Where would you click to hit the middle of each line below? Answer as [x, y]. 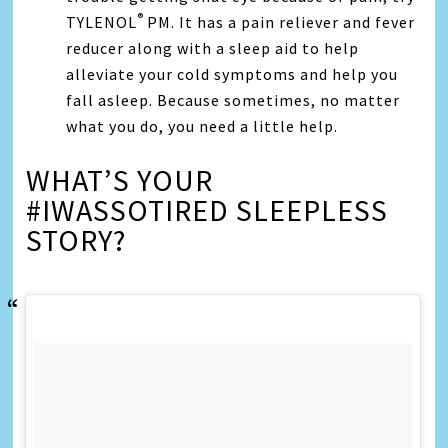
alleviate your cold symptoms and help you [232, 73]
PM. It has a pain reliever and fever [281, 21]
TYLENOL [102, 21]
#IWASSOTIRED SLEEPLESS [207, 209]
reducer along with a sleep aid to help [213, 47]
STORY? [76, 239]
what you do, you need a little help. [202, 125]
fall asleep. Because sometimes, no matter [233, 99]
